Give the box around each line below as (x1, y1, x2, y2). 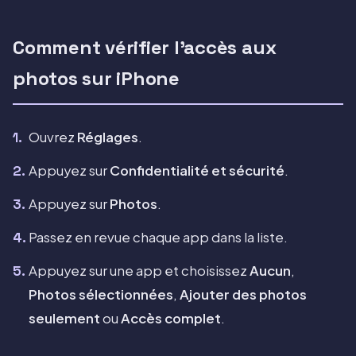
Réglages (77, 129, 138, 146)
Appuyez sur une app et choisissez (29, 262, 250, 280)
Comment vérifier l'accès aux (13, 35, 277, 60)
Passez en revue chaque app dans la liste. (29, 229, 288, 246)
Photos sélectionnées (29, 286, 173, 304)
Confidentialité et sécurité (110, 162, 284, 180)
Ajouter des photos (180, 286, 307, 304)
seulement (29, 310, 100, 327)
